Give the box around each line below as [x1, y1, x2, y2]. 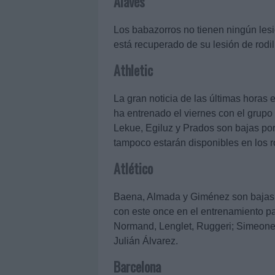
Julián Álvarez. [114, 236, 178, 247]
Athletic [114, 60, 153, 80]
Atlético [114, 158, 153, 179]
